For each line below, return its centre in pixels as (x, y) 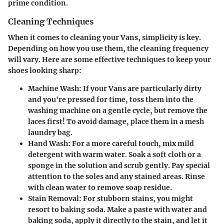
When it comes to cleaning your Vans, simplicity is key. (104, 38)
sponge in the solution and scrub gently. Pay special (119, 166)
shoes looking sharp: (45, 71)
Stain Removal (53, 199)
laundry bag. (50, 133)
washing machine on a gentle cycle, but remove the (118, 111)
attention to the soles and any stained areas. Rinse (116, 177)
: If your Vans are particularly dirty (140, 89)
